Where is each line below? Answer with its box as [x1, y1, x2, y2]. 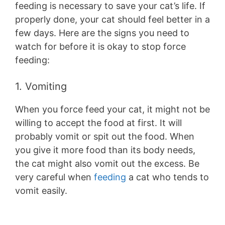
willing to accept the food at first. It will [15, 117, 182, 128]
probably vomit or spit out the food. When [15, 131, 194, 142]
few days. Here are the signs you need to [15, 27, 189, 38]
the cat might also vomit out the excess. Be [15, 158, 199, 169]
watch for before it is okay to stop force [15, 41, 186, 52]
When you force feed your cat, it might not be [15, 103, 210, 115]
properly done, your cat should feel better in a [15, 14, 210, 25]
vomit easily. [15, 185, 67, 196]
